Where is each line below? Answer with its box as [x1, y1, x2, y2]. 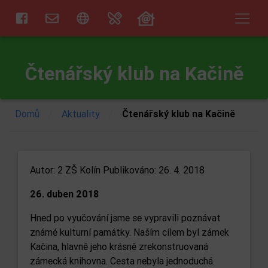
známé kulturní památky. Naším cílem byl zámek [30, 226, 229, 238]
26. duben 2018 [30, 188, 99, 200]
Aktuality [62, 107, 100, 120]
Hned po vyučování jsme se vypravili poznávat [30, 212, 221, 224]
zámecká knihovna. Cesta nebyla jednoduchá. [30, 255, 215, 267]
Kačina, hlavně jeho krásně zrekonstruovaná [30, 240, 208, 252]
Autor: [30, 164, 57, 176]
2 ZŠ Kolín [57, 164, 100, 176]
